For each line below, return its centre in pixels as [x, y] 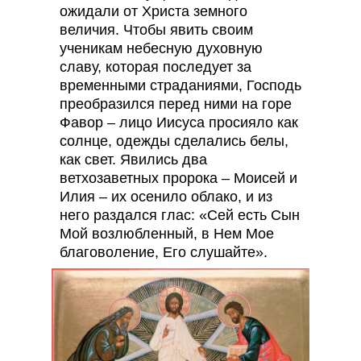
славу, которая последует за [156, 67]
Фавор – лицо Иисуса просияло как [179, 122]
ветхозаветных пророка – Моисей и [178, 178]
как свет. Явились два [133, 160]
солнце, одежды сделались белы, [174, 141]
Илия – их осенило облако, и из [166, 197]
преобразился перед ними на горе [176, 104]
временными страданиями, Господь [180, 85]
